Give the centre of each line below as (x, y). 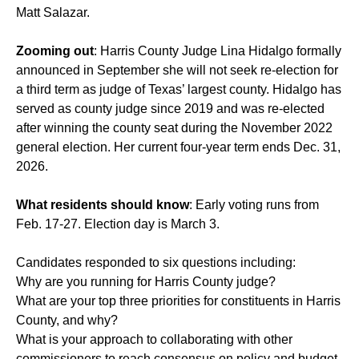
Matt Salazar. (53, 12)
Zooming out (55, 50)
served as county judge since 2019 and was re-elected (170, 108)
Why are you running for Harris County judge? (146, 281)
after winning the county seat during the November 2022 (174, 127)
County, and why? (67, 320)
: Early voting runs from (254, 204)
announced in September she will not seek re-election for (177, 70)
